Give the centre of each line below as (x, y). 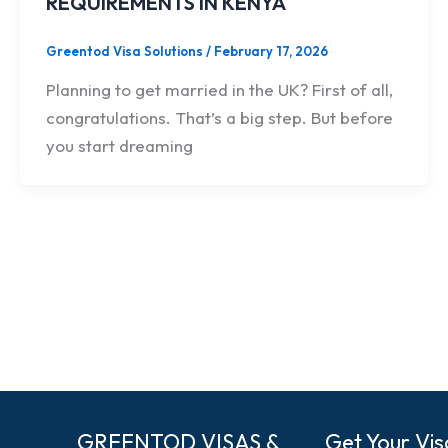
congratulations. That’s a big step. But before (219, 117)
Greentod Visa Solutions (125, 51)
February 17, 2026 (270, 51)
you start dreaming (119, 145)
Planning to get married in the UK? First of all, (219, 89)
